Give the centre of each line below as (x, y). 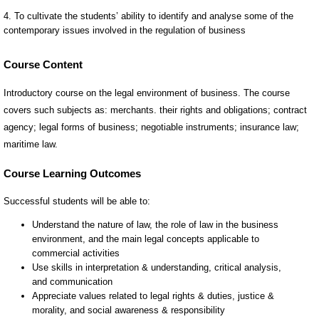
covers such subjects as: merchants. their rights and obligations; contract (155, 110)
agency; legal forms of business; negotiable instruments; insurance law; (151, 127)
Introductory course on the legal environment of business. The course (147, 93)
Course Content (43, 64)
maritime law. (31, 145)
